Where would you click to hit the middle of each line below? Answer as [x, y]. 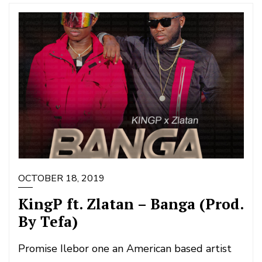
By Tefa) [48, 221]
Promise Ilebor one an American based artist [125, 249]
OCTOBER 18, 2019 [61, 178]
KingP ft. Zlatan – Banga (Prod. [131, 204]
